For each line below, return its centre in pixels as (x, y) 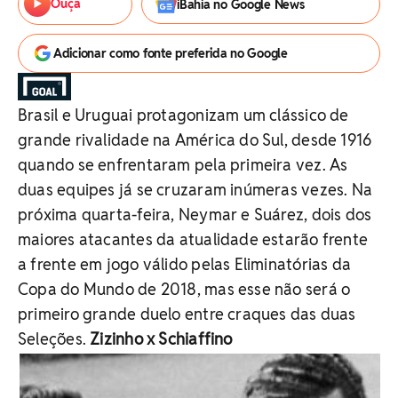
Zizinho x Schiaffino (161, 339)
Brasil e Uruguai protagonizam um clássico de (183, 115)
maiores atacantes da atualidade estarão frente (193, 239)
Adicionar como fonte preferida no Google (171, 53)
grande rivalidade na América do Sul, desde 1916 (195, 140)
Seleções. (54, 339)
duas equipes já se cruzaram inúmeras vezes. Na (195, 190)
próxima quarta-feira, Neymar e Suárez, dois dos (195, 215)
